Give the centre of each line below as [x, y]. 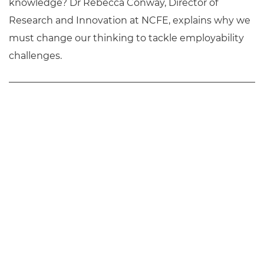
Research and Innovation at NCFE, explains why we [130, 20]
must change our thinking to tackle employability [126, 38]
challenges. [35, 56]
